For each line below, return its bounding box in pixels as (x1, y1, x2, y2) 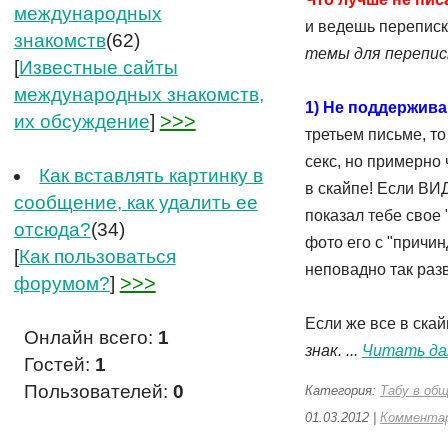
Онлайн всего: (23, 327, 158, 348)
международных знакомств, (13, 84, 264, 105)
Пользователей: (23, 381, 173, 402)
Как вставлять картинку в (39, 165, 264, 186)
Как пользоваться (18, 246, 176, 267)
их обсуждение (13, 111, 150, 132)
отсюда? (13, 219, 91, 240)
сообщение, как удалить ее (13, 192, 258, 213)
